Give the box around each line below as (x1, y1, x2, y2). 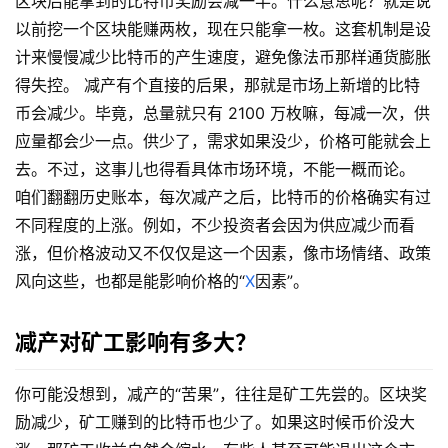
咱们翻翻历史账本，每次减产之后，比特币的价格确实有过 (15, 187, 431, 208)
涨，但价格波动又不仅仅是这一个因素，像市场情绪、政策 (15, 243, 431, 264)
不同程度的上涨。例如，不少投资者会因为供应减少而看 (15, 215, 415, 236)
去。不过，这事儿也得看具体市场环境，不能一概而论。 (15, 159, 415, 180)
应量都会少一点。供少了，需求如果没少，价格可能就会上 (15, 131, 431, 152)
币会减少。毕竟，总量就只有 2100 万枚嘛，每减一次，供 (15, 103, 430, 124)
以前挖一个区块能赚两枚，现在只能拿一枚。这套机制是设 (15, 19, 431, 40)
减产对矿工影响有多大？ (15, 329, 257, 356)
